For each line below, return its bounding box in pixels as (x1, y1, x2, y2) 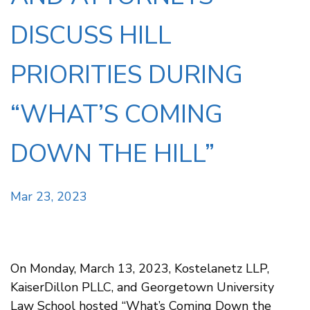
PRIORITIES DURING (10, 57, 243, 92)
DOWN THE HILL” (10, 136, 215, 171)
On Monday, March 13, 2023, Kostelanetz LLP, (10, 259, 269, 277)
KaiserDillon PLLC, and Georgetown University (10, 278, 274, 295)
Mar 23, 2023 (10, 188, 87, 205)
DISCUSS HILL (10, 18, 172, 53)
